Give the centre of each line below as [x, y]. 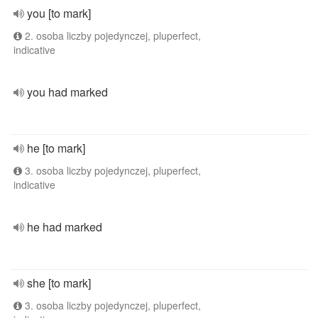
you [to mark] [59, 13]
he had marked [65, 227]
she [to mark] [59, 283]
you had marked [67, 92]
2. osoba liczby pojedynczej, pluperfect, [111, 35]
